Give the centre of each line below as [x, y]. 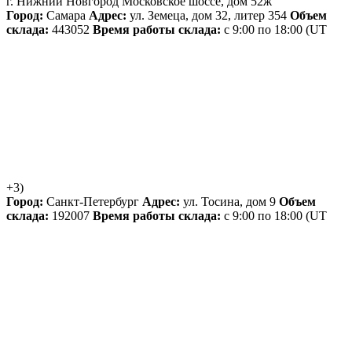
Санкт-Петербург [93, 201]
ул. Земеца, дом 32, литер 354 [208, 15]
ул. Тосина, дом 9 [229, 201]
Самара [66, 15]
